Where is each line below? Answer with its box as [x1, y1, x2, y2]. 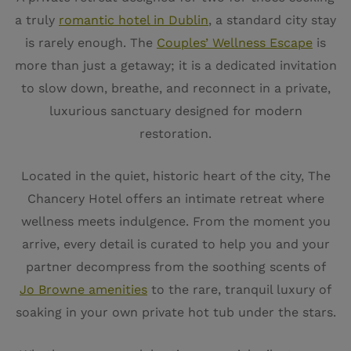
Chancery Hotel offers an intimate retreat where [27, 191, 324, 206]
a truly [15, 13, 59, 27]
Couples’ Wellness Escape [157, 35, 313, 50]
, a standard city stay [208, 13, 336, 27]
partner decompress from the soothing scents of [26, 259, 325, 274]
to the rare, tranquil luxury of [147, 282, 331, 297]
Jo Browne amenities [20, 282, 147, 297]
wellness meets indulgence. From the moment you [20, 214, 331, 229]
